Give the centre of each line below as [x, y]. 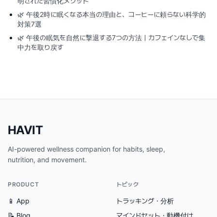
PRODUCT [23, 184]
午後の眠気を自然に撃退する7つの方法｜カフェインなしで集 [116, 38]
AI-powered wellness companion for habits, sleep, [86, 149]
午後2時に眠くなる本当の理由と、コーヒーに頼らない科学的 [116, 14]
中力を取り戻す [40, 47]
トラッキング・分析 [145, 201]
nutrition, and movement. [47, 160]
